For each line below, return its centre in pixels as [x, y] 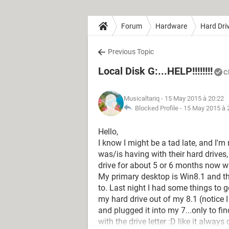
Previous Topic [131, 52]
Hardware [171, 26]
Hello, [108, 132]
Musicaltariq [142, 98]
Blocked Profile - [158, 108]
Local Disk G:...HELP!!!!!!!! [155, 71]
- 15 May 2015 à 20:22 [192, 98]
